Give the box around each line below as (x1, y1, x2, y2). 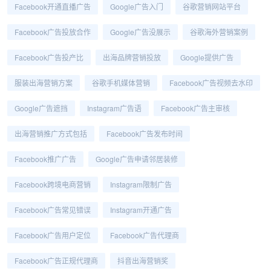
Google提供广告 (180, 52, 233, 62)
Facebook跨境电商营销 (15, 179, 91, 189)
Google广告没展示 (110, 27, 171, 37)
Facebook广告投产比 (15, 52, 83, 62)
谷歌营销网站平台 (183, 1, 241, 11)
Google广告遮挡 (15, 103, 68, 113)
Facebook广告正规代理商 (15, 255, 98, 266)
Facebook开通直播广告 (15, 1, 91, 11)
